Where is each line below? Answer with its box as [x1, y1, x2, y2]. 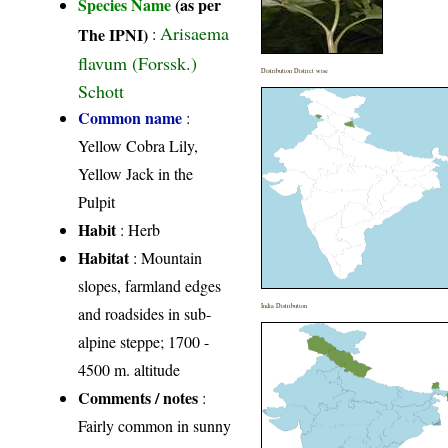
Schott [78, 79, 125, 101]
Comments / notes [78, 386, 199, 410]
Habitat [78, 246, 130, 270]
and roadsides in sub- [78, 303, 212, 325]
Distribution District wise [261, 66, 329, 76]
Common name [78, 106, 183, 130]
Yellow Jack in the [78, 163, 194, 185]
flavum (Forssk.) [78, 51, 198, 73]
